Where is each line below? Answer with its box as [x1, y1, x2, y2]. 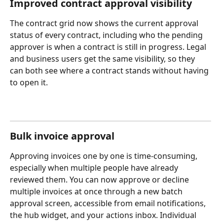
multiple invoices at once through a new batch [10, 185, 184, 197]
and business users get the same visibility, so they [10, 53, 197, 65]
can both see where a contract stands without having [10, 65, 211, 76]
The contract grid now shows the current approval [10, 18, 200, 29]
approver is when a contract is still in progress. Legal [10, 41, 208, 53]
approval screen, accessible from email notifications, [10, 197, 208, 209]
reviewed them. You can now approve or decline [10, 174, 191, 185]
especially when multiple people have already [10, 162, 180, 173]
